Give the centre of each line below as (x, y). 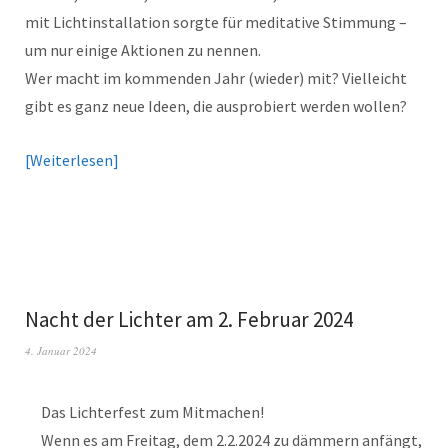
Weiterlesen (71, 160)
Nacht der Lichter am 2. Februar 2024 (189, 319)
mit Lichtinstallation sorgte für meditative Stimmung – (216, 22)
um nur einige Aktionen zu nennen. (143, 50)
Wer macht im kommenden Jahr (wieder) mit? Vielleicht (216, 78)
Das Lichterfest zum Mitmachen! (152, 412)
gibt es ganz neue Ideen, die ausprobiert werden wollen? (216, 106)
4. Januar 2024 (61, 350)
